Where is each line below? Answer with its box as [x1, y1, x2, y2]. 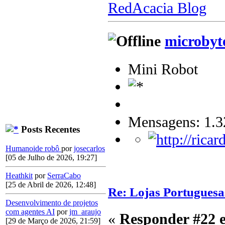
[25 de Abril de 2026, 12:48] [6, 180, 96, 189]
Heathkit [6, 171, 33, 180]
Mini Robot [128, 61, 198, 78]
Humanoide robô [6, 144, 61, 153]
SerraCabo [47, 171, 81, 180]
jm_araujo [69, 207, 101, 216]
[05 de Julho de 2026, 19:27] [6, 153, 97, 162]
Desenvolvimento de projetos [6, 198, 98, 207]
